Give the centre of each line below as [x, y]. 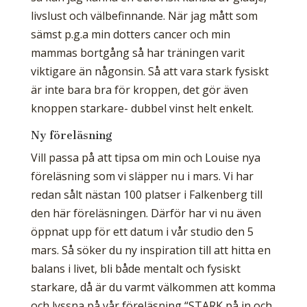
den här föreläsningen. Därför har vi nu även [146, 213]
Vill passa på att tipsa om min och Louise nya [145, 158]
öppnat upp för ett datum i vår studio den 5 [142, 232]
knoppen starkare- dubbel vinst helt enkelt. [142, 108]
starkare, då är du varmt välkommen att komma [153, 287]
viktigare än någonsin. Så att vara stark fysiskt [149, 71]
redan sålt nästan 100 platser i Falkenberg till [146, 195]
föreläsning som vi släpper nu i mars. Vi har [142, 176]
